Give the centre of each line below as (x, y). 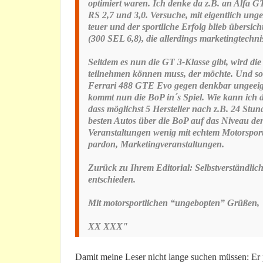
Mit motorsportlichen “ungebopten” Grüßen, (174, 203)
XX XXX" (108, 227)
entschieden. (112, 180)
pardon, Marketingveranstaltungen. (156, 144)
